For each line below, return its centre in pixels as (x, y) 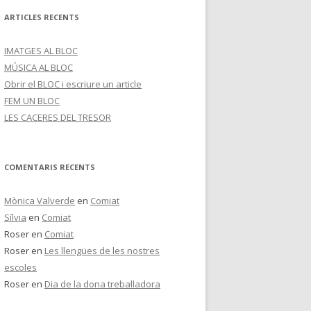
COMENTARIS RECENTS (50, 167)
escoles (20, 267)
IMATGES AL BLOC (41, 51)
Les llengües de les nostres (102, 251)
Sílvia (15, 217)
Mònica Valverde (40, 201)
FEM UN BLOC (32, 101)
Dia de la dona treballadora (102, 284)
